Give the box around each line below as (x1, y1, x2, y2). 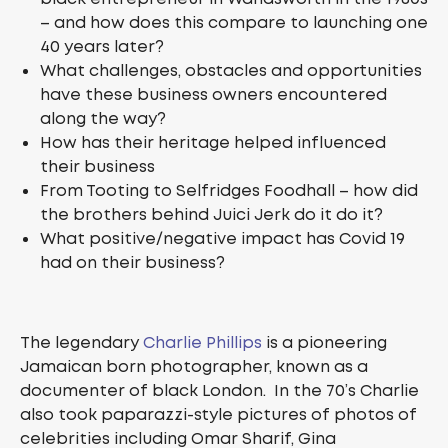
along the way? (40, 108, 166, 130)
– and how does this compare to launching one (40, 12, 428, 34)
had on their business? (40, 252, 225, 274)
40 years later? (40, 36, 164, 58)
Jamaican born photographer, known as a (20, 356, 368, 378)
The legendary (20, 332, 143, 354)
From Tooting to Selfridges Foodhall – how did (40, 180, 418, 202)
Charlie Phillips (143, 332, 262, 354)
